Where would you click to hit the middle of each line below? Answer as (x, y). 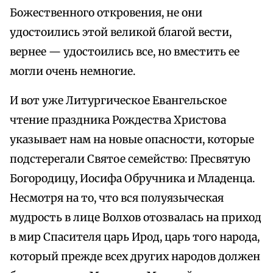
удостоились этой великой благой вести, (121, 33)
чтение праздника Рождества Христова (118, 120)
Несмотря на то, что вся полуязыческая (117, 198)
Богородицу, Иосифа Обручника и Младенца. (132, 179)
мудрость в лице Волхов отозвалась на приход (136, 218)
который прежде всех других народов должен (135, 257)
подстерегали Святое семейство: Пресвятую (130, 159)
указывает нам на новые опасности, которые (132, 140)
